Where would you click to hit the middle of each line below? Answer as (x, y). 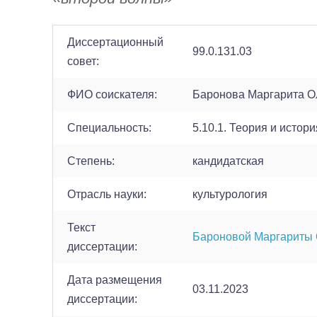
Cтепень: (91, 161)
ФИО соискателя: (112, 94)
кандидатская (228, 161)
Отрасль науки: (107, 194)
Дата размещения (115, 280)
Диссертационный (115, 42)
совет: (83, 61)
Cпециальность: (109, 128)
